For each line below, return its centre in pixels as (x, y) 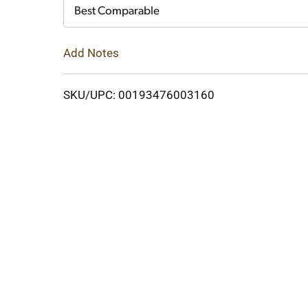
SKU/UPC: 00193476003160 (139, 95)
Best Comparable (117, 11)
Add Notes (91, 53)
